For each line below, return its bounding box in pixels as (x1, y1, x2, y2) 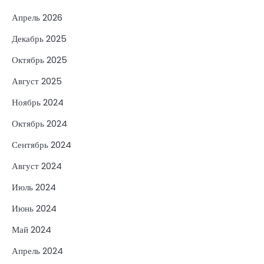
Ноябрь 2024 (12, 96, 64, 109)
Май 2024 (12, 223, 51, 236)
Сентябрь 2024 (12, 138, 71, 151)
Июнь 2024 (12, 202, 57, 215)
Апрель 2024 (12, 245, 63, 258)
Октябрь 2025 (12, 54, 67, 67)
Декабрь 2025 (12, 32, 67, 45)
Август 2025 (12, 75, 62, 88)
